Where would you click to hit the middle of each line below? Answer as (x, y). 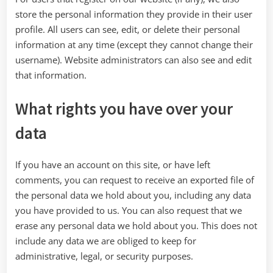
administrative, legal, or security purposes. (104, 256)
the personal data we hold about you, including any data (133, 195)
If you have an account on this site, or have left (113, 165)
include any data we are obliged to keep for (106, 241)
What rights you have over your (124, 109)
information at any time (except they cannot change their (134, 44)
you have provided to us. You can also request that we (129, 211)
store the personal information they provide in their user (134, 14)
